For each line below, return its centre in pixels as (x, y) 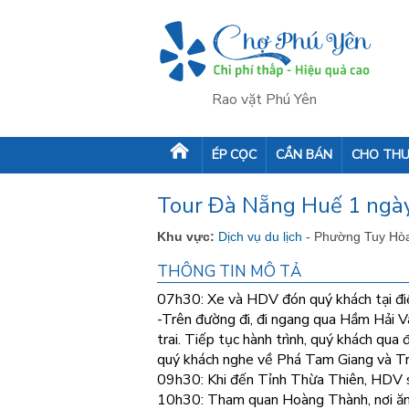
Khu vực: (186, 236)
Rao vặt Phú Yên (264, 100)
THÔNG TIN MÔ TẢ (229, 272)
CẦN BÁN (304, 155)
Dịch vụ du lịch (262, 236)
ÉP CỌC (234, 155)
